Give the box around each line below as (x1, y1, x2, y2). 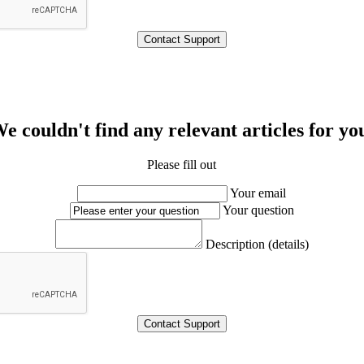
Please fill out (147, 157, 217, 171)
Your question (222, 202, 294, 217)
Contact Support (143, 317, 220, 330)
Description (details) (205, 236, 309, 251)
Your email (230, 185, 287, 200)
